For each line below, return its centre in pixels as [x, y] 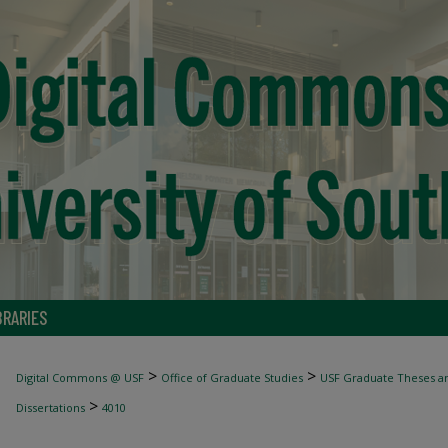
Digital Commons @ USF [80, 377]
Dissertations [50, 407]
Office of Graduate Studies [232, 377]
